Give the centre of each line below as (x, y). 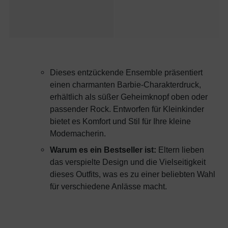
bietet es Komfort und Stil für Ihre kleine (120, 121)
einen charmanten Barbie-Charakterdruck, (125, 85)
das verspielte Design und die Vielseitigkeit (128, 162)
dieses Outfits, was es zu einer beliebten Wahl (133, 174)
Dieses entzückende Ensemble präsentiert (126, 73)
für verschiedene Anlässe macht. (108, 187)
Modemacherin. (78, 134)
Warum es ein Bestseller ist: (103, 150)
